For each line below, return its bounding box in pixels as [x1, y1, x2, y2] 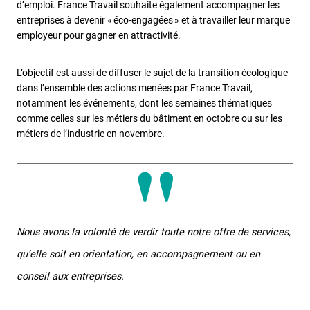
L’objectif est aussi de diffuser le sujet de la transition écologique [17, 66, 288, 78]
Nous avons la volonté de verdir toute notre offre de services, [17, 226, 291, 239]
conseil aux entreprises [17, 271, 121, 283]
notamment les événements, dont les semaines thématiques [17, 97, 272, 109]
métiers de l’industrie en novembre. [17, 127, 165, 139]
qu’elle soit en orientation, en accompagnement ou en [17, 248, 260, 261]
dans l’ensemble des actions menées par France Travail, [17, 82, 253, 93]
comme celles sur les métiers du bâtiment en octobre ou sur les [17, 112, 282, 124]
